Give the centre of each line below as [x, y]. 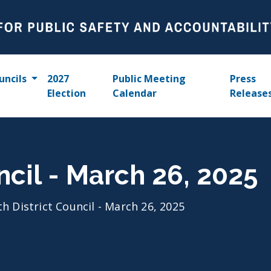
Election [66, 93]
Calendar [135, 93]
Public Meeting [149, 79]
